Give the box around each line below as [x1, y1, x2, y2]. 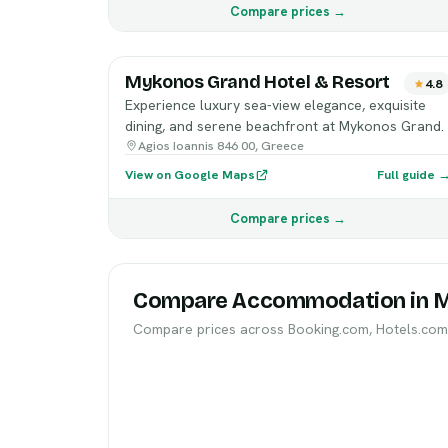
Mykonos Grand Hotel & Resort [125, 71, 390, 93]
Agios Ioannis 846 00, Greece [138, 137, 304, 154]
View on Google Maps [125, 166, 255, 183]
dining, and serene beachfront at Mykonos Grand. [125, 117, 444, 135]
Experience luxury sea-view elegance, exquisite [125, 96, 426, 114]
